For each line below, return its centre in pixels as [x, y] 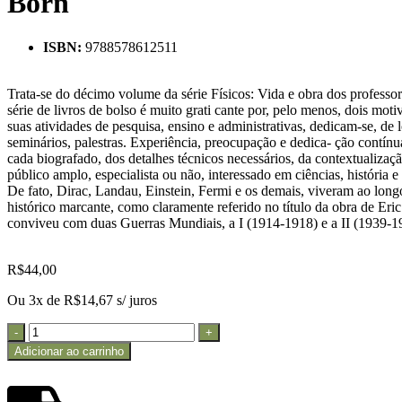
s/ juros [137, 300]
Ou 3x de [35, 300]
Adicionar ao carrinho [69, 351]
